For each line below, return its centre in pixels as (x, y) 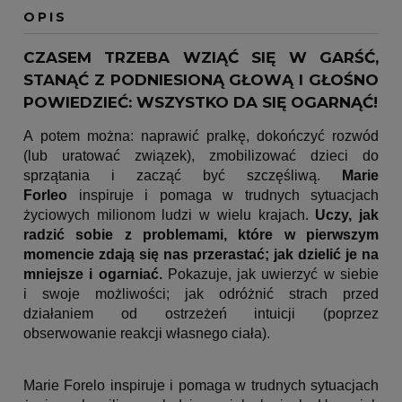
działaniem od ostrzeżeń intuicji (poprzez (201, 314)
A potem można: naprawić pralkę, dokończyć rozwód (201, 136)
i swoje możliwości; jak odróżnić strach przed (201, 294)
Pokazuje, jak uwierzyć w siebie (271, 275)
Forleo (45, 196)
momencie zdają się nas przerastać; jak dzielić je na (201, 255)
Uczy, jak (347, 215)
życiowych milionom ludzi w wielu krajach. (170, 215)
